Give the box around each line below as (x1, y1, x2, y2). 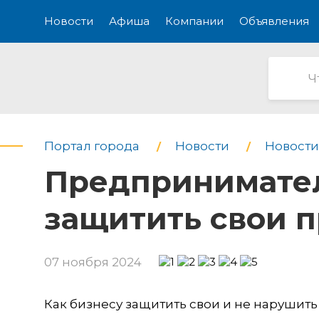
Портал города (44, 139, 140, 153)
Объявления (239, 14, 309, 28)
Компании (165, 14, 224, 28)
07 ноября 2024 (44, 254, 142, 269)
